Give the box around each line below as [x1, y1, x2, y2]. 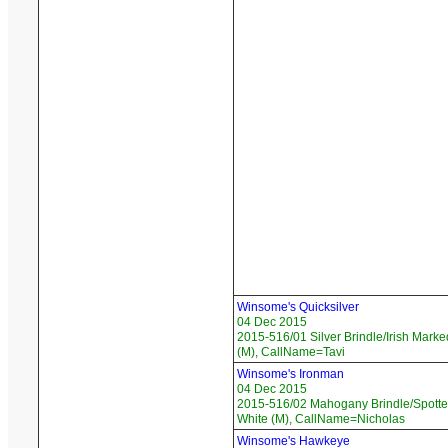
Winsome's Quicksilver [237, 300, 359, 315]
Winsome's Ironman [237, 367, 344, 382]
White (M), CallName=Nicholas [237, 412, 405, 427]
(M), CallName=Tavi [237, 345, 345, 360]
